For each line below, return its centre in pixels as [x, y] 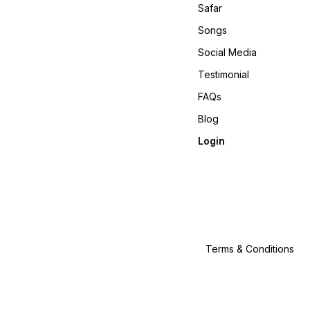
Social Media [228, 52]
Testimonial [224, 74]
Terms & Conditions [250, 248]
